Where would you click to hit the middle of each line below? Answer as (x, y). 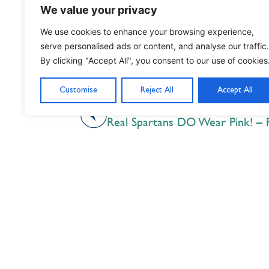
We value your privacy (99, 10)
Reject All (157, 90)
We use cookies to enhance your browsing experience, (147, 32)
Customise (79, 90)
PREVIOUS (129, 106)
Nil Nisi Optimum (125, 207)
